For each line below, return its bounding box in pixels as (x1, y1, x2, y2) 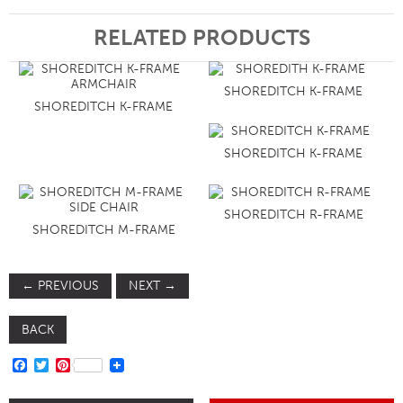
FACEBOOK (27, 355, 103, 373)
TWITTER (49, 355, 107, 373)
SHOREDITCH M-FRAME (31, 221, 175, 237)
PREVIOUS (34, 277, 99, 293)
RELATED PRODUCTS (93, 24, 310, 51)
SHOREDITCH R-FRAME (223, 206, 363, 222)
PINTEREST (70, 355, 143, 373)
